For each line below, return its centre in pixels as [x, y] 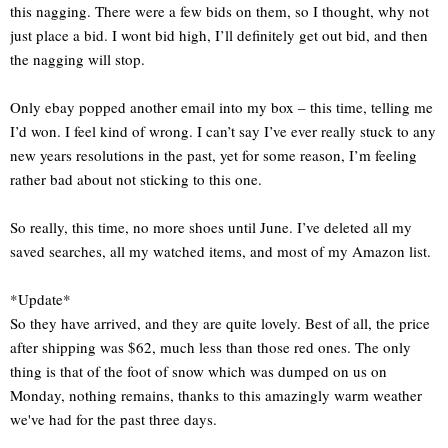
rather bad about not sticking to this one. [136, 179]
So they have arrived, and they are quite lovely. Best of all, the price [220, 323]
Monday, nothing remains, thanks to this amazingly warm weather [216, 395]
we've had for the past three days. [113, 419]
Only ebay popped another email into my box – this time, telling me [221, 107]
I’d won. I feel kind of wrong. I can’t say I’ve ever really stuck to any [223, 131]
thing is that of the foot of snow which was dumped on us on [198, 371]
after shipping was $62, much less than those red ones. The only [210, 347]
